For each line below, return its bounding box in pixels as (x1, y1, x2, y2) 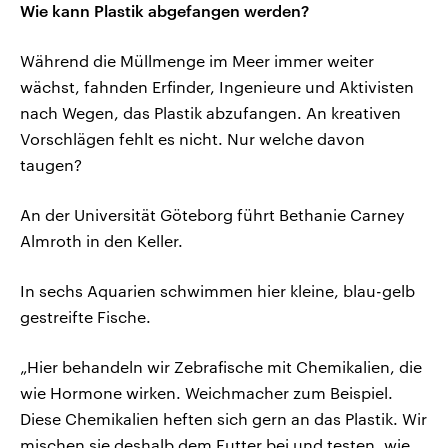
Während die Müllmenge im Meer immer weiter (20, 51, 374, 71)
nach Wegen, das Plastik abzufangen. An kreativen (20, 103, 401, 123)
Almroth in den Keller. (20, 231, 183, 251)
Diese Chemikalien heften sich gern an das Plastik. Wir (20, 409, 427, 429)
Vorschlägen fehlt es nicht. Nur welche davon (20, 129, 365, 149)
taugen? (20, 155, 82, 175)
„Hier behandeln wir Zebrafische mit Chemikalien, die (20, 357, 422, 377)
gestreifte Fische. (20, 307, 151, 327)
